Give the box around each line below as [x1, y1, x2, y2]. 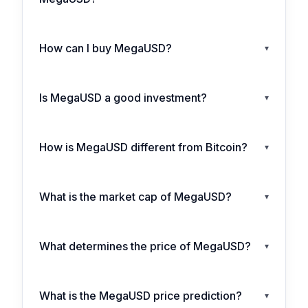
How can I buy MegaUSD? [39, 41, 172, 56]
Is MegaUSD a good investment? [39, 91, 207, 105]
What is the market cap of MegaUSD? [39, 190, 232, 204]
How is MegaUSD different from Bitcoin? [39, 140, 247, 155]
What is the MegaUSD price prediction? [39, 289, 242, 303]
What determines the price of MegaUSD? [39, 239, 251, 254]
